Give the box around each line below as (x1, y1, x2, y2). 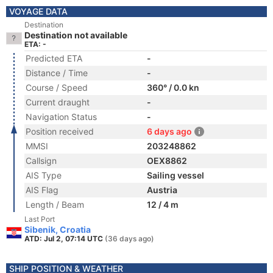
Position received (26, 126, 94, 136)
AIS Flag (26, 185, 58, 195)
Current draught (26, 97, 90, 107)
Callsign (26, 155, 57, 166)
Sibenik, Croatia (24, 224, 91, 235)
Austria (147, 185, 177, 195)
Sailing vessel (147, 170, 204, 180)
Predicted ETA (26, 53, 82, 63)
